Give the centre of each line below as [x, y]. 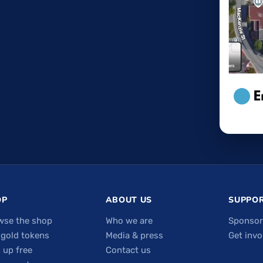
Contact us [128, 250]
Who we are [129, 221]
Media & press [134, 236]
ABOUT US [129, 200]
